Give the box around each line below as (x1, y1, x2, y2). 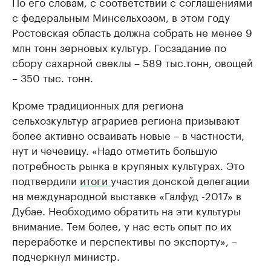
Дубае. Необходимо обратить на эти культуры (12, 202, 241, 218)
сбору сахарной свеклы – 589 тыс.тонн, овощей (12, 54, 253, 70)
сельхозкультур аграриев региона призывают (12, 111, 240, 128)
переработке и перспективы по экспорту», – (12, 232, 237, 249)
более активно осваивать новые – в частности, (12, 126, 244, 143)
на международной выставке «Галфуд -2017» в (12, 187, 241, 203)
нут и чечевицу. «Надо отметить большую (12, 142, 217, 158)
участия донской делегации (111, 172, 249, 188)
